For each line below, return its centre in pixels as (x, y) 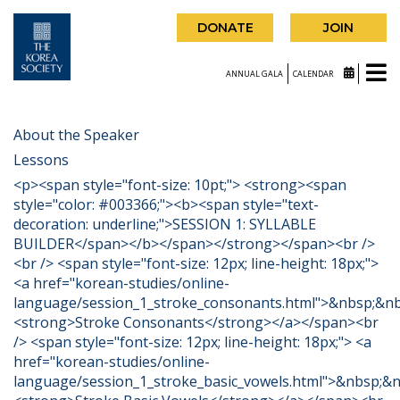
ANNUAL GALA (254, 73)
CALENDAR (314, 73)
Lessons (41, 160)
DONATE (225, 28)
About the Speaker (76, 135)
